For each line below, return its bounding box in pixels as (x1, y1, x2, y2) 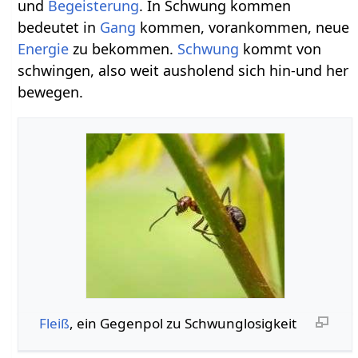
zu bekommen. (69, 38, 178, 58)
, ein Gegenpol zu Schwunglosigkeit (69, 313, 296, 332)
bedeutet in (18, 17, 101, 37)
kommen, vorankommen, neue (136, 17, 350, 37)
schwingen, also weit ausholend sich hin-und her (18, 60, 349, 80)
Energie (18, 38, 70, 58)
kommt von (239, 38, 322, 58)
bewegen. (18, 82, 84, 101)
